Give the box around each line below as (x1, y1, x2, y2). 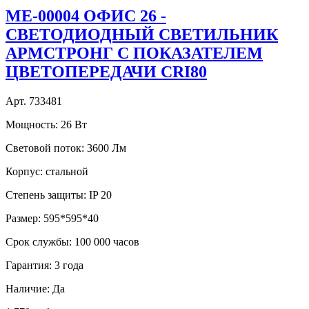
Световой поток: (6, 142, 84, 154)
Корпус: (6, 166, 43, 178)
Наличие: (6, 283, 50, 295)
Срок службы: (6, 236, 72, 248)
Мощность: (6, 119, 58, 131)
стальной (43, 166, 91, 178)
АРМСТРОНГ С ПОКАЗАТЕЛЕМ (6, 44, 263, 63)
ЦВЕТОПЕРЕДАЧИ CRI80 (6, 63, 207, 81)
